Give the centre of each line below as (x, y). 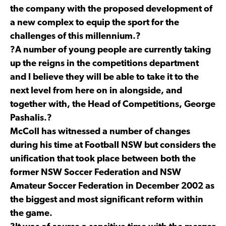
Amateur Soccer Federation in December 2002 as (112, 186)
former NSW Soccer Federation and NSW (96, 173)
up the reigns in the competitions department (104, 64)
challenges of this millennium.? (75, 36)
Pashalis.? (31, 118)
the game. (31, 213)
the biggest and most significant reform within (107, 200)
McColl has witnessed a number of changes (100, 132)
